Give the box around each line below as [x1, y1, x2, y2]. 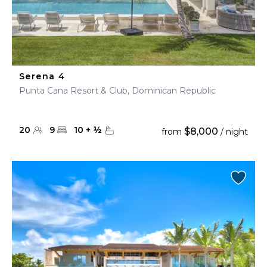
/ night [218, 126, 248, 137]
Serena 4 [19, 71, 66, 82]
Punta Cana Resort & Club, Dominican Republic [19, 85, 216, 96]
